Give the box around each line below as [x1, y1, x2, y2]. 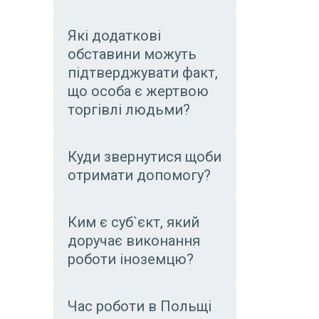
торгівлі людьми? [68, 101, 190, 118]
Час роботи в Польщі [68, 298, 211, 315]
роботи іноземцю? [68, 251, 194, 268]
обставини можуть [68, 46, 197, 63]
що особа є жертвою [68, 83, 209, 100]
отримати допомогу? [68, 167, 211, 184]
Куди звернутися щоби [68, 148, 221, 165]
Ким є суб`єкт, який [68, 214, 199, 231]
